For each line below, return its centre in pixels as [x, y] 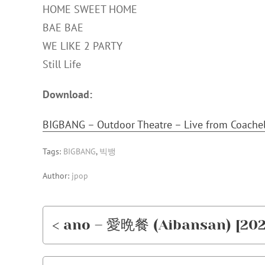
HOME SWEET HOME [90, 9]
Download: [67, 94]
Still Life [62, 64]
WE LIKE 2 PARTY [83, 46]
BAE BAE [63, 28]
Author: [57, 176]
